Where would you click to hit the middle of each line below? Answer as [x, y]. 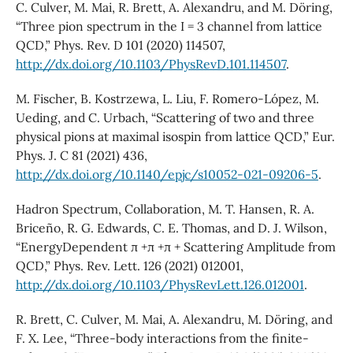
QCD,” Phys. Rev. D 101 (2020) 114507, [120, 45]
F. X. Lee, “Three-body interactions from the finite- [162, 338]
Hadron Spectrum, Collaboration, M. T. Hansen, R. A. [165, 209]
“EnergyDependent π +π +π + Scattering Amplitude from [175, 247]
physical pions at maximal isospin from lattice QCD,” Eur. [175, 137]
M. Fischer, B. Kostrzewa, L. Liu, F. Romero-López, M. [167, 99]
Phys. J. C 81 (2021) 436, [81, 156]
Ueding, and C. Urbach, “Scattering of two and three [165, 118]
